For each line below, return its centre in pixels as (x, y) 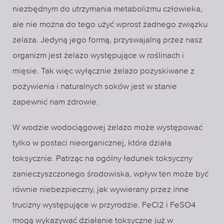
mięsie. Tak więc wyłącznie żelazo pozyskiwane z (103, 70)
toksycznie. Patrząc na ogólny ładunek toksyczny (102, 158)
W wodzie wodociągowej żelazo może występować (107, 127)
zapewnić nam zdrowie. (55, 101)
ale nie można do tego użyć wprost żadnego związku (110, 24)
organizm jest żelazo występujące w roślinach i (98, 55)
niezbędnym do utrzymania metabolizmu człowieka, (107, 8)
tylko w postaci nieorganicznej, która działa (92, 143)
